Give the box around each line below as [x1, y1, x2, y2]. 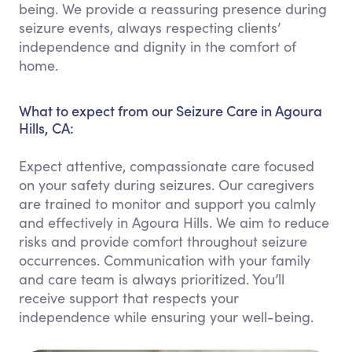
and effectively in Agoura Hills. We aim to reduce [19, 213, 329, 232]
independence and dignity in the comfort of [19, 37, 296, 56]
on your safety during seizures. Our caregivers [19, 175, 314, 194]
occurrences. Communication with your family [19, 251, 310, 269]
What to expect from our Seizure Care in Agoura [19, 101, 322, 120]
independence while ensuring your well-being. [19, 307, 313, 326]
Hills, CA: [19, 118, 74, 137]
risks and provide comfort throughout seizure [19, 232, 307, 251]
